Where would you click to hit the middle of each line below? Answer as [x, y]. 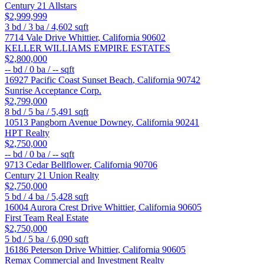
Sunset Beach [107, 80]
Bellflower [70, 165]
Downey [115, 123]
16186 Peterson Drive [47, 250]
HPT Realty [27, 133]
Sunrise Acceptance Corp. [53, 91]
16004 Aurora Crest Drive [55, 207]
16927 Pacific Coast [43, 80]
